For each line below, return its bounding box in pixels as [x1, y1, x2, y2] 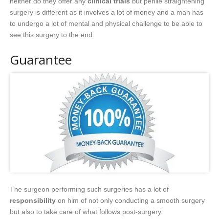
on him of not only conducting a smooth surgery [56, 196, 205, 204]
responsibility [10, 196, 56, 204]
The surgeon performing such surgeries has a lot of [10, 185, 169, 193]
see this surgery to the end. [10, 30, 94, 39]
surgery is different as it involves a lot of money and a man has [10, 8, 203, 16]
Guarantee [10, 50, 72, 68]
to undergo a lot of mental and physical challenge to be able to [10, 19, 202, 27]
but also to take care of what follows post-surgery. [10, 207, 163, 216]
